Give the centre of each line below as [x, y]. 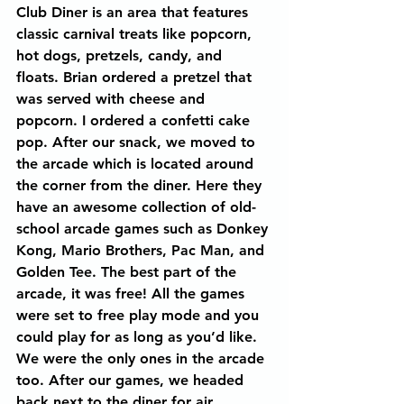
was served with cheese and [113, 99]
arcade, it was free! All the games [133, 294]
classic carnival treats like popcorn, [136, 34]
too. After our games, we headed [132, 380]
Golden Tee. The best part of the [129, 272]
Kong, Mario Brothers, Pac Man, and [142, 250]
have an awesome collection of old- [136, 207]
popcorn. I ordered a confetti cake [135, 120]
